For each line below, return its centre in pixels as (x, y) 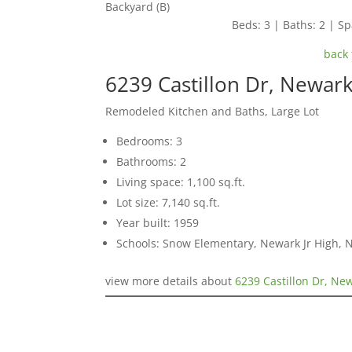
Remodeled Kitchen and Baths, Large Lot (213, 111)
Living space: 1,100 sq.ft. (181, 181)
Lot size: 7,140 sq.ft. (169, 202)
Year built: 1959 (158, 222)
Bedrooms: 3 (150, 141)
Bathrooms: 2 (152, 161)
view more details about (170, 280)
